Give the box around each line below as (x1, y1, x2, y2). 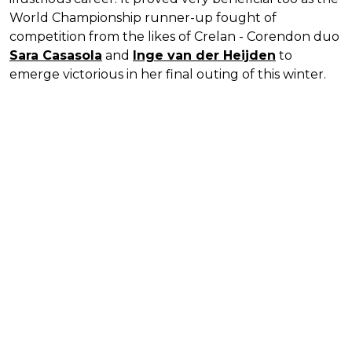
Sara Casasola (9, 47, 102, 63)
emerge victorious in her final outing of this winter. (9, 66, 326, 82)
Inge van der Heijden (133, 47, 276, 63)
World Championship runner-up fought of (9, 9, 277, 25)
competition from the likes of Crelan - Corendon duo (9, 28, 339, 44)
